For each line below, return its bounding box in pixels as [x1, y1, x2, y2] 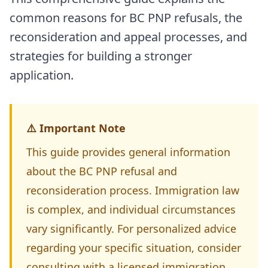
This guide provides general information [26, 145, 230, 159]
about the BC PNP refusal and [26, 164, 177, 178]
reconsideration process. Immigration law [26, 183, 239, 197]
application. [10, 67, 74, 83]
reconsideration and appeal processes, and [10, 29, 247, 45]
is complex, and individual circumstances [26, 202, 236, 217]
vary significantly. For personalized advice [26, 221, 236, 236]
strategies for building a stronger [10, 48, 192, 64]
